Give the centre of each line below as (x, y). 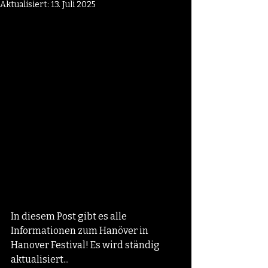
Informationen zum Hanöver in (80, 231)
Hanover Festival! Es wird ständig (86, 245)
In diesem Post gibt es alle (70, 216)
